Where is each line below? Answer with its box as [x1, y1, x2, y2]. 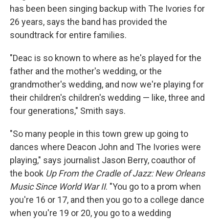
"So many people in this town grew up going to [10, 129, 188, 139]
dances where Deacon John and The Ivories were [10, 142, 201, 152]
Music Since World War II [10, 181, 106, 192]
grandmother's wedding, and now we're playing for [10, 79, 204, 89]
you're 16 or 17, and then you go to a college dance [10, 195, 204, 205]
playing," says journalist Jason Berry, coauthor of [10, 155, 196, 165]
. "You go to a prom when [106, 181, 201, 192]
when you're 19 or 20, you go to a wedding [10, 208, 171, 218]
